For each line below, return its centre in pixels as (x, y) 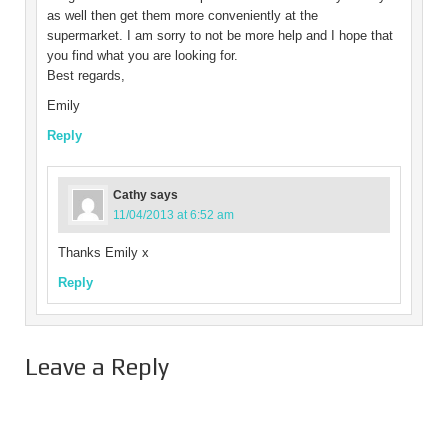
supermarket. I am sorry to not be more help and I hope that (220, 35)
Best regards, (86, 75)
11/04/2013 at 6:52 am (173, 214)
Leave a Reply (97, 366)
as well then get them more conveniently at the (182, 15)
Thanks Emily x (103, 252)
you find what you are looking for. (142, 55)
